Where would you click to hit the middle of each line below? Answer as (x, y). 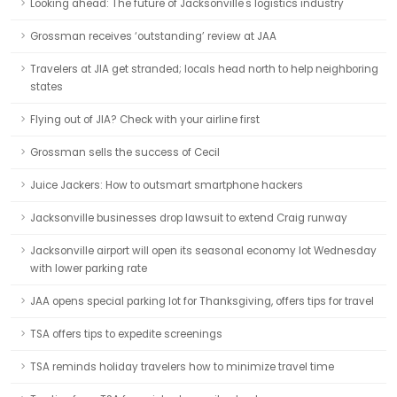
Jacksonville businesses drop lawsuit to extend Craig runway (189, 218)
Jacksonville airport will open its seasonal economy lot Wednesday (203, 251)
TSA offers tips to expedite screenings (126, 334)
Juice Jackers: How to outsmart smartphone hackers (167, 185)
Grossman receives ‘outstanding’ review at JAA (153, 36)
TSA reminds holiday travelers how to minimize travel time (182, 367)
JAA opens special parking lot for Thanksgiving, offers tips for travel (202, 301)
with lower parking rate (89, 269)
